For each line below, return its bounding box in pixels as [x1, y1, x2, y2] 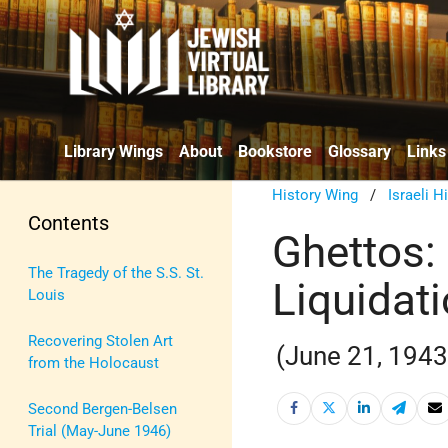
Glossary [328, 141, 391, 161]
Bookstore [238, 141, 312, 161]
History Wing [272, 185, 359, 204]
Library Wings [64, 141, 163, 161]
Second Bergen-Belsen [28, 399, 177, 418]
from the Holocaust [28, 353, 159, 372]
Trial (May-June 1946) [28, 421, 171, 440]
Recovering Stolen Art [28, 331, 173, 350]
